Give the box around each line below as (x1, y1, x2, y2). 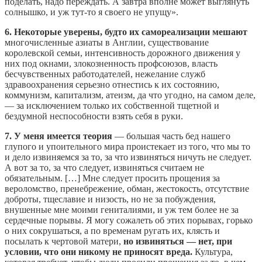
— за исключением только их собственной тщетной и (5, 101, 219, 111)
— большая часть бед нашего (112, 131, 230, 142)
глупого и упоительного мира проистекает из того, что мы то (5, 142, 250, 152)
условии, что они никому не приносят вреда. (5, 247, 192, 257)
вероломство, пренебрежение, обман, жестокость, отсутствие (5, 184, 249, 194)
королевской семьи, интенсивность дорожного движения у (5, 48, 240, 58)
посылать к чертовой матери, (5, 236, 123, 247)
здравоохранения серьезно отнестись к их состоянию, (5, 80, 219, 90)
